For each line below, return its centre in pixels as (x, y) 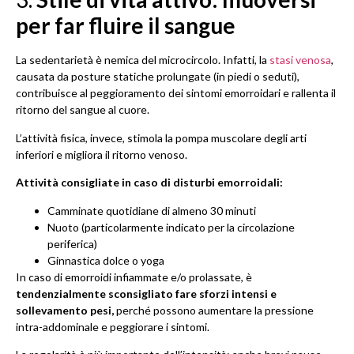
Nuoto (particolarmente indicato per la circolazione (171, 227)
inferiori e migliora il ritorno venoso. (102, 154)
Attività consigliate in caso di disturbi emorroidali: (149, 183)
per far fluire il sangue (126, 26)
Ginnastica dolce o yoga (106, 260)
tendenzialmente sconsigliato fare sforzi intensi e (146, 293)
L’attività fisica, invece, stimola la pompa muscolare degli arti (161, 137)
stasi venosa (300, 60)
